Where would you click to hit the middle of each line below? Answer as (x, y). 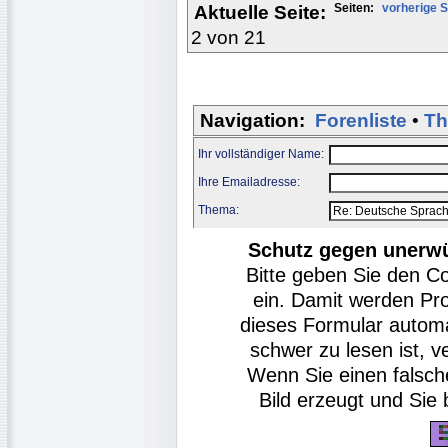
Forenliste (361, 120)
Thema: (220, 209)
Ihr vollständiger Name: (262, 153)
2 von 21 (228, 37)
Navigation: (252, 120)
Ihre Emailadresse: (250, 181)
